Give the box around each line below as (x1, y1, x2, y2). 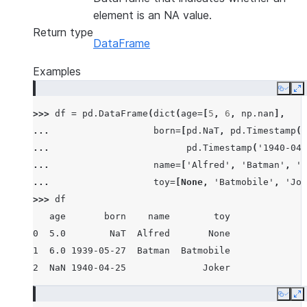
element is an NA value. (93, 8, 212, 22)
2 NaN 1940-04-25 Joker (33, 262, 230, 273)
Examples (33, 64, 81, 78)
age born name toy (33, 211, 230, 221)
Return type (33, 25, 93, 39)
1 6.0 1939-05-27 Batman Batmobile (33, 245, 230, 256)
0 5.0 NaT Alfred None (33, 228, 230, 238)
